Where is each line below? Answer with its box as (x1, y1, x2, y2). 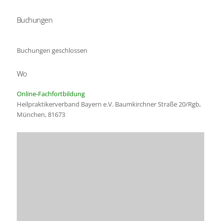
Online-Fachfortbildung (16, 89, 85, 98)
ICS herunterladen (34, 18, 87, 28)
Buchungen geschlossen (16, 45, 87, 55)
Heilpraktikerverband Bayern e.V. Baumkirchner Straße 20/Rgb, (16, 99, 201, 109)
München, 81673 (16, 110, 65, 119)
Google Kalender (164, 18, 213, 28)
